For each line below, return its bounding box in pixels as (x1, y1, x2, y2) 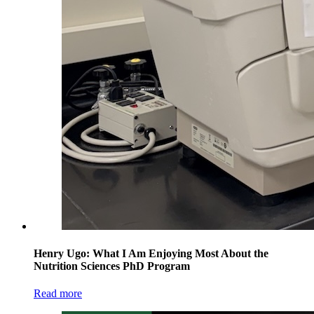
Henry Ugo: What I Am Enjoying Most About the (34, 247, 268, 260)
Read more (34, 287, 82, 300)
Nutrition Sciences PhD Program (34, 260, 190, 273)
